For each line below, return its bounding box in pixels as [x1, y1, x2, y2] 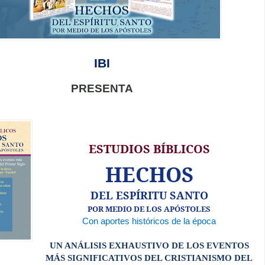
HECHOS [105, 160, 193, 188]
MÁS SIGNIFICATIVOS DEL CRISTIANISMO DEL [46, 253, 253, 263]
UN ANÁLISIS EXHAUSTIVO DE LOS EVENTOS [49, 240, 249, 250]
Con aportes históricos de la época [82, 216, 216, 226]
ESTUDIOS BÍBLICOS [88, 140, 210, 157]
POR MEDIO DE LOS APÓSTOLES [88, 203, 211, 214]
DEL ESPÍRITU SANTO [90, 188, 208, 202]
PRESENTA [70, 82, 133, 95]
